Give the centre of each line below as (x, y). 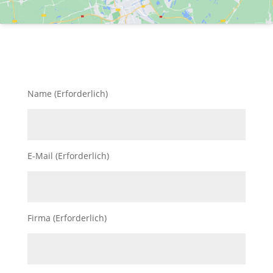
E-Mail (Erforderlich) (68, 156)
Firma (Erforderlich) (67, 218)
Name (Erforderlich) (67, 94)
